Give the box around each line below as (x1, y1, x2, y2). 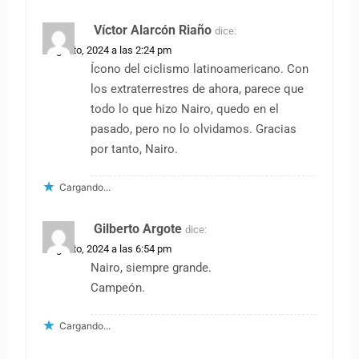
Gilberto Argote (94, 221, 182, 237)
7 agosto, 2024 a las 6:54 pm (42, 243, 171, 256)
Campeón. (91, 280, 145, 296)
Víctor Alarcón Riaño (94, 22, 212, 38)
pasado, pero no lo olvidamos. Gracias (91, 122, 296, 137)
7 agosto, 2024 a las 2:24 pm (42, 44, 171, 57)
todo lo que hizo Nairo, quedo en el (91, 102, 279, 117)
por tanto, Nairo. (91, 142, 178, 157)
